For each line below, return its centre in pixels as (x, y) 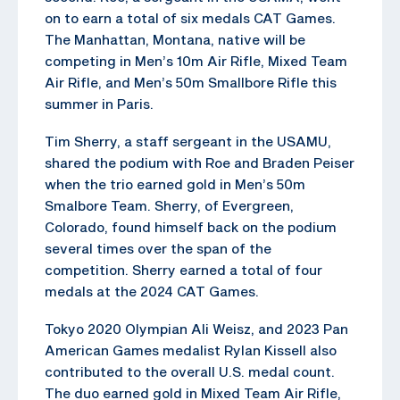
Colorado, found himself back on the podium (191, 226)
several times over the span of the (158, 248)
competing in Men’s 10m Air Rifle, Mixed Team (196, 60)
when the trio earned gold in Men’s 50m (175, 183)
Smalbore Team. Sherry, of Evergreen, (169, 205)
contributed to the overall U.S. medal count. (190, 371)
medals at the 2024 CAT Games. (152, 291)
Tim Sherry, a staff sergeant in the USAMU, (188, 141)
